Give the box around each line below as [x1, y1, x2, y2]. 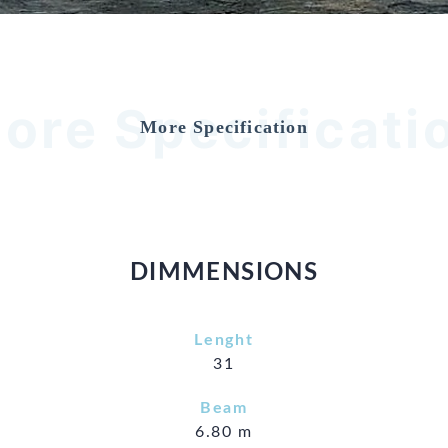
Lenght [194, 331, 254, 348]
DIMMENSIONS [129, 260, 319, 285]
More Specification [140, 116, 308, 137]
